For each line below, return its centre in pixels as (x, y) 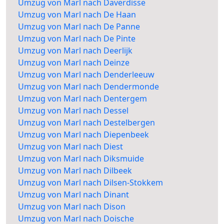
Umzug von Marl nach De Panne (79, 27)
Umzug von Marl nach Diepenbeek (83, 135)
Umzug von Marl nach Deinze (74, 63)
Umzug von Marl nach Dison (72, 207)
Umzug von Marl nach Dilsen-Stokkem (90, 183)
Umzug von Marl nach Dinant (73, 195)
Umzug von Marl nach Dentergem (82, 99)
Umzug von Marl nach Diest (70, 147)
